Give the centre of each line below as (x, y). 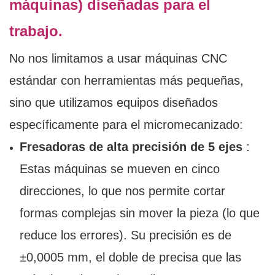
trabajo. (36, 31)
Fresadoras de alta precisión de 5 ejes (131, 147)
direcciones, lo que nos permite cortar (122, 191)
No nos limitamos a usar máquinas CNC (118, 59)
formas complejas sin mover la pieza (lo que (139, 213)
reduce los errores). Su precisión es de (125, 235)
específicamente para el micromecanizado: (126, 125)
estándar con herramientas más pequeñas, (126, 81)
